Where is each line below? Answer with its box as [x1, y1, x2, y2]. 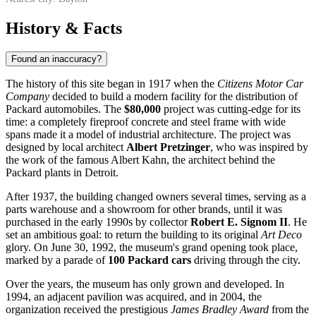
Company [6, 90, 49, 103]
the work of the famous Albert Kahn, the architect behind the [6, 154, 275, 166]
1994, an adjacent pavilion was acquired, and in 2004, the [6, 291, 262, 303]
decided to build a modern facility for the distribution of [49, 90, 298, 103]
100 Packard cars [108, 254, 191, 267]
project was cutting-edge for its [161, 103, 300, 116]
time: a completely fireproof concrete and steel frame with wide [6, 116, 286, 128]
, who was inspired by [210, 141, 308, 154]
